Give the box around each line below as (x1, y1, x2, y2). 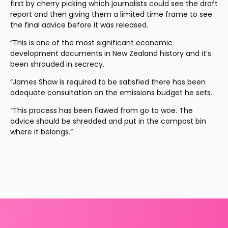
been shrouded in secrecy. (10, 59, 104, 69)
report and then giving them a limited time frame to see (10, 9, 212, 19)
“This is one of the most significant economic (10, 38, 173, 48)
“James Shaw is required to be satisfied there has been (10, 77, 206, 87)
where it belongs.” (10, 127, 73, 137)
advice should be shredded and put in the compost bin (10, 116, 206, 126)
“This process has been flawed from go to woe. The (10, 105, 193, 116)
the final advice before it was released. (10, 20, 148, 30)
